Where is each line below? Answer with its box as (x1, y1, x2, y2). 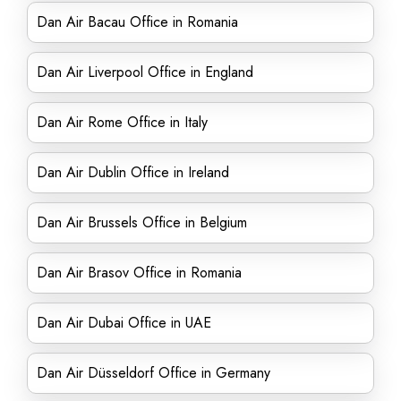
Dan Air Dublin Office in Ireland (37, 162, 229, 183)
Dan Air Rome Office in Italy (37, 112, 208, 132)
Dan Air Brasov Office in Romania (37, 262, 242, 283)
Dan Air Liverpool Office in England (37, 62, 253, 82)
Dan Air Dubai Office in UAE (37, 312, 211, 333)
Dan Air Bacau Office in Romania (37, 12, 238, 32)
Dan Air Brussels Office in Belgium (37, 212, 247, 233)
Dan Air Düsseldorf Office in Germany (37, 363, 270, 383)
